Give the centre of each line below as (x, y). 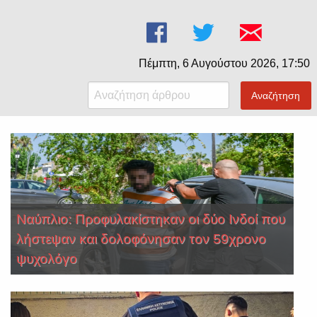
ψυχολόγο (47, 259)
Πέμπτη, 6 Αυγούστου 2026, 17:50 (224, 63)
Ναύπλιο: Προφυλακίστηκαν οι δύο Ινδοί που (151, 219)
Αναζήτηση (276, 96)
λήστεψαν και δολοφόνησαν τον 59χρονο (142, 239)
